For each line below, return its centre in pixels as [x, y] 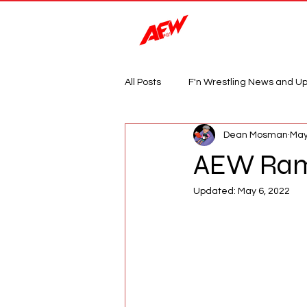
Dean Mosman [256, 135]
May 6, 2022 [264, 191]
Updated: [216, 191]
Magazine [271, 27]
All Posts [143, 82]
